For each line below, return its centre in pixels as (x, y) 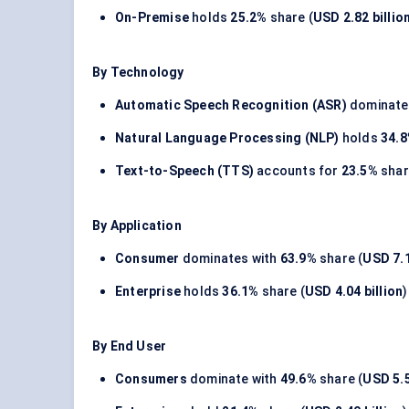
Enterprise (148, 292)
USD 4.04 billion (354, 292)
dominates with (230, 259)
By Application (137, 226)
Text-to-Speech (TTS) (184, 171)
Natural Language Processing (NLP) (227, 138)
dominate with (233, 379)
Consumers (151, 379)
